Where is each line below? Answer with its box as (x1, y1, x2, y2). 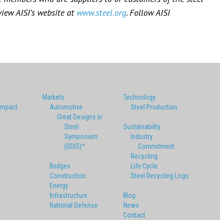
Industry (131, 133, 153, 141)
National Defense (50, 201, 98, 210)
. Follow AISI (126, 7, 170, 19)
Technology (123, 93, 156, 102)
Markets (42, 93, 64, 102)
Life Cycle (131, 162, 158, 170)
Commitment (138, 142, 174, 151)
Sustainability (123, 123, 161, 131)
